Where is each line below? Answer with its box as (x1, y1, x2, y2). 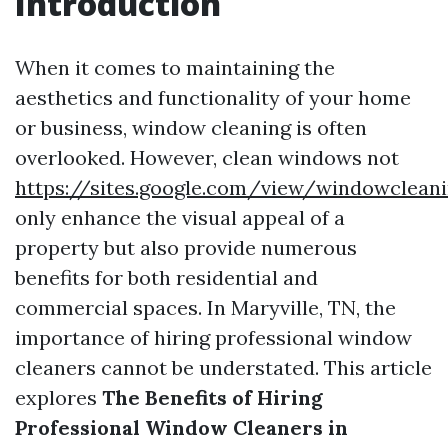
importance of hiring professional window (15, 325, 412, 350)
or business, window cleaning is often (15, 115, 367, 140)
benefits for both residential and (15, 265, 318, 290)
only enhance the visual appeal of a (15, 205, 345, 230)
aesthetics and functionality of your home (15, 85, 411, 110)
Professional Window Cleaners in (15, 415, 348, 440)
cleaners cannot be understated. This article (15, 355, 432, 380)
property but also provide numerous (15, 235, 357, 260)
